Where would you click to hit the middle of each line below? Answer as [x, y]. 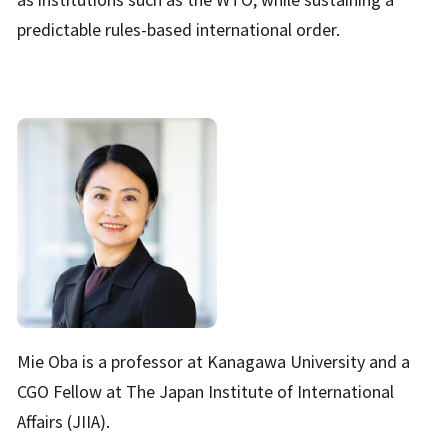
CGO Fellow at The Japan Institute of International [206, 390]
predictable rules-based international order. [179, 29]
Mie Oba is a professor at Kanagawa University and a [214, 360]
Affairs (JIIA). [64, 420]
